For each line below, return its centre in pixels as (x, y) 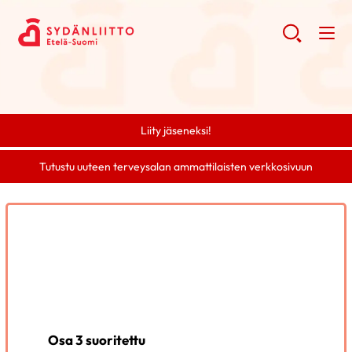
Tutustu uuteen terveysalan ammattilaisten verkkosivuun (176, 167)
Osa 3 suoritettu (97, 339)
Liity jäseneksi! (176, 130)
